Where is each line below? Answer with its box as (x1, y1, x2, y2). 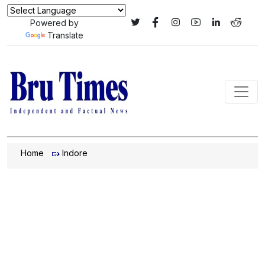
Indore (62, 148, 88, 158)
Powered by (30, 18, 79, 28)
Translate (47, 30, 83, 40)
